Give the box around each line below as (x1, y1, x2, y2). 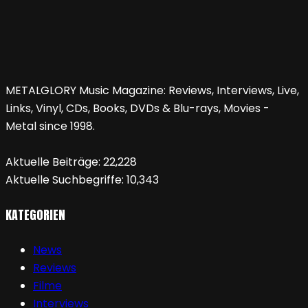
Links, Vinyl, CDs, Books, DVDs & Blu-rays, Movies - (5, 100, 269, 116)
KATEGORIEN (5, 205, 65, 224)
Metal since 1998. (5, 118, 95, 134)
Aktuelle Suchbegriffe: (5, 171, 126, 188)
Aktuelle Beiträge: (5, 153, 103, 170)
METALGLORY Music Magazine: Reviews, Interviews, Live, (5, 82, 299, 98)
